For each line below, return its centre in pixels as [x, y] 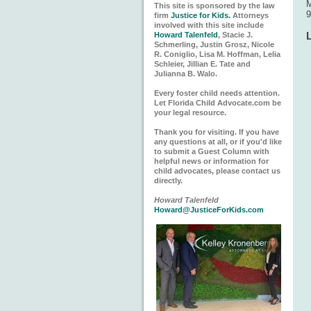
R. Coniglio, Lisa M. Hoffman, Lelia [217, 54]
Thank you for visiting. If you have [217, 132]
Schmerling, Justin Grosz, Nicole [214, 44]
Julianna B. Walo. [186, 74]
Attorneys [250, 15]
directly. [168, 180]
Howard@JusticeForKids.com [209, 210]
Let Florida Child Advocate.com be [218, 103]
